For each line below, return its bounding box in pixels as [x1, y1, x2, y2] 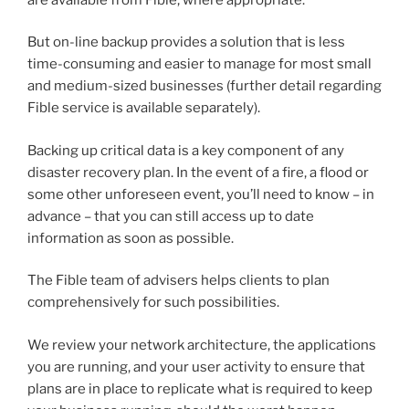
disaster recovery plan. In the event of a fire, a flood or [27, 163, 369, 181]
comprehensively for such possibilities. [27, 294, 279, 311]
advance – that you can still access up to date [27, 207, 314, 225]
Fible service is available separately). [27, 100, 260, 117]
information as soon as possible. [27, 229, 234, 246]
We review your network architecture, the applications [27, 336, 376, 353]
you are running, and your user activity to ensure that [27, 358, 365, 375]
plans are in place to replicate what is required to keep [27, 380, 372, 397]
